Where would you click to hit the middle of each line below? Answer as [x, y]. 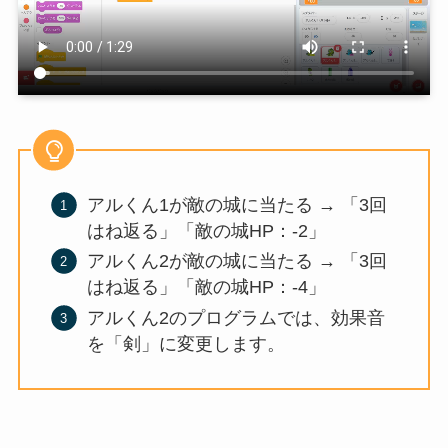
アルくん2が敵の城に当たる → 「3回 [237, 261]
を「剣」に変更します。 [186, 343]
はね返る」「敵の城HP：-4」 [207, 287]
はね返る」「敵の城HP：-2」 [207, 230]
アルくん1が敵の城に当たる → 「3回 [237, 204]
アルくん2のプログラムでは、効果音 [236, 317]
